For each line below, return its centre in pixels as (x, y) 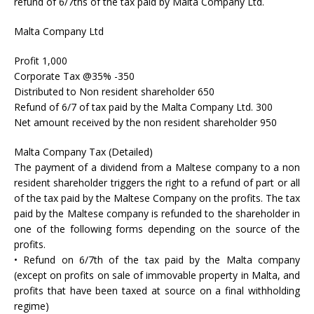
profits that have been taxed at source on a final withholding (157, 291)
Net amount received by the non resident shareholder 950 (145, 122)
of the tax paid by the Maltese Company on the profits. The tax (157, 198)
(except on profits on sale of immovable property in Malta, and (157, 275)
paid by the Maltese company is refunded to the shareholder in (157, 213)
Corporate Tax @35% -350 (74, 76)
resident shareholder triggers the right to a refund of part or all (157, 183)
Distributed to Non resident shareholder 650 (114, 91)
